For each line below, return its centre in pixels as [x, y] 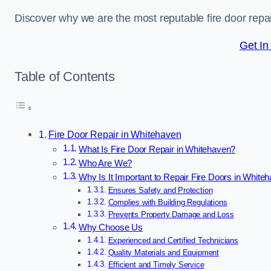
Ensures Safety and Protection [160, 191]
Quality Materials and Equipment [163, 253]
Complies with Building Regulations [168, 203]
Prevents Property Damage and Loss [171, 215]
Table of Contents [65, 76]
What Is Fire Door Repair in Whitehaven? [157, 150]
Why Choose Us [111, 228]
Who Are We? [106, 164]
